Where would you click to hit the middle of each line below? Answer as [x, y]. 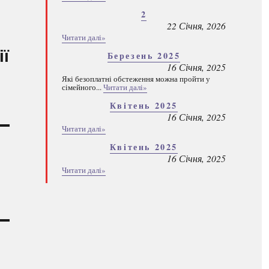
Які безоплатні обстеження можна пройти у [136, 79]
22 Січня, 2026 [196, 26]
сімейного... [83, 87]
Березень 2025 [144, 56]
